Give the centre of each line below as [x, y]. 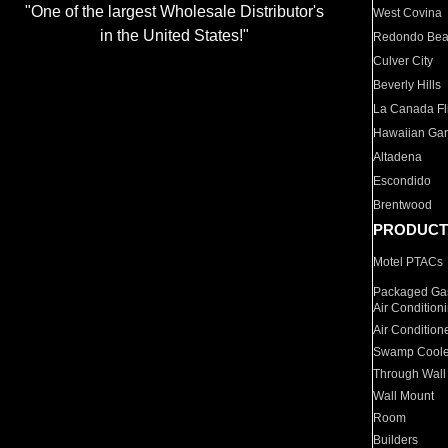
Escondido [402, 181]
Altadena [398, 157]
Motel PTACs [408, 262]
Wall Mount [404, 396]
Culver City [403, 61]
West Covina [408, 13]
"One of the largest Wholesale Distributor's [174, 12]
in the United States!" [174, 36]
